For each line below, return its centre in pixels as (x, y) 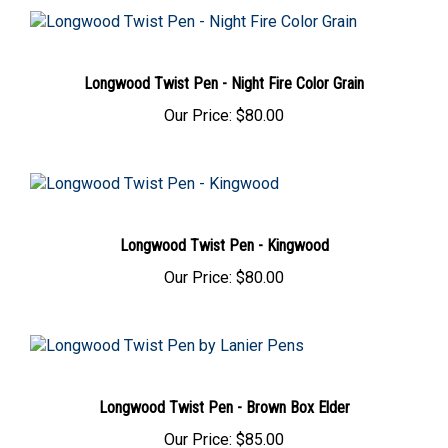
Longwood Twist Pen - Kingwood (224, 233)
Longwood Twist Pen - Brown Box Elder (224, 395)
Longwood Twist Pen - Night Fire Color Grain (224, 71)
